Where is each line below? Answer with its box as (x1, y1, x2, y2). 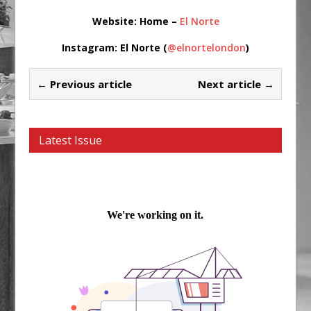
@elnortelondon (167, 40, 246, 54)
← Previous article (37, 76, 133, 91)
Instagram (62, 40, 115, 54)
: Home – (133, 14, 180, 28)
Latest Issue (39, 132, 103, 148)
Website (92, 14, 134, 28)
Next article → (197, 76, 274, 91)
